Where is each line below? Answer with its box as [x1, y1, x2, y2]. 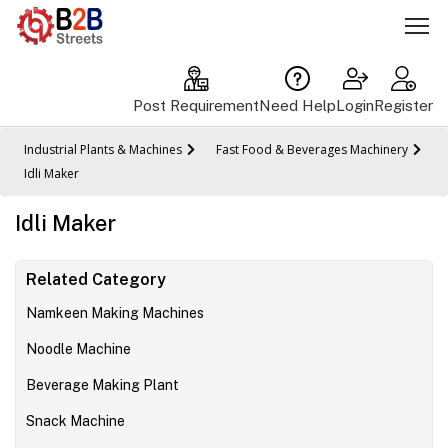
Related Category [26, 269, 166, 289]
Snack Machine [26, 412, 125, 429]
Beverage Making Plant [26, 376, 179, 393]
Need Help [259, 96, 336, 114]
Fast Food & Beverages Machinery [216, 140, 408, 158]
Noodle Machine [26, 340, 131, 357]
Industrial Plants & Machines [24, 140, 182, 158]
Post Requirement [133, 96, 259, 114]
